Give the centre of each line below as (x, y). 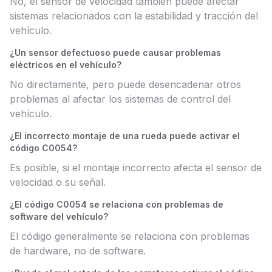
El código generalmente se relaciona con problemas (130, 236)
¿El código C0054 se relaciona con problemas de (117, 204)
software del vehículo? (59, 216)
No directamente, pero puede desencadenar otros (125, 84)
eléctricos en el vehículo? (66, 65)
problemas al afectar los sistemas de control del (120, 99)
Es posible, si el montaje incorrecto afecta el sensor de (136, 168)
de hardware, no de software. (78, 251)
